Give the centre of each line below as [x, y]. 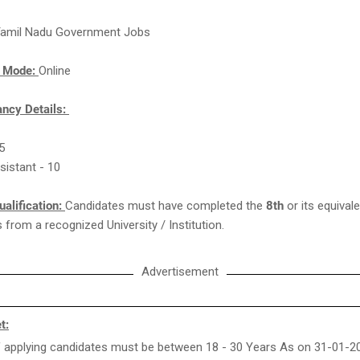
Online [56, 71]
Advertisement [180, 272]
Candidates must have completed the [166, 206]
